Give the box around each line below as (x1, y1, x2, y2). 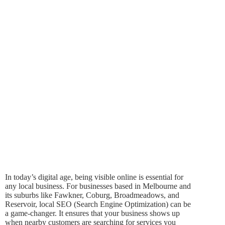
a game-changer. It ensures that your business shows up (5, 208, 180, 217)
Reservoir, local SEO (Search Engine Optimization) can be (5, 199, 191, 208)
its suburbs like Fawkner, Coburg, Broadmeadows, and (5, 190, 179, 199)
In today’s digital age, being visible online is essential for (5, 172, 183, 181)
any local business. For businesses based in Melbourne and (5, 181, 191, 190)
